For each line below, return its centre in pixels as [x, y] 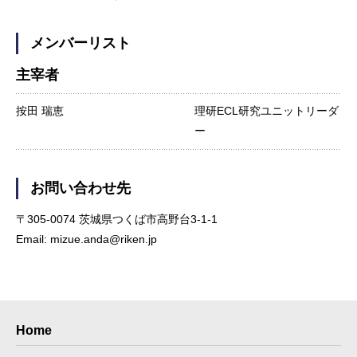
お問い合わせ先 [80, 188]
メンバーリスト [80, 43]
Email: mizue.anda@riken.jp [86, 239]
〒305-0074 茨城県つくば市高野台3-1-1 [117, 219]
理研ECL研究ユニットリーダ [267, 111]
